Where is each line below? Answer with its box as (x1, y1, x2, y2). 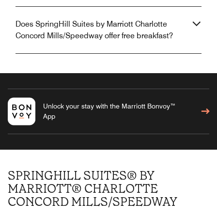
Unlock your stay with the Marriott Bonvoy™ (43, 102, 176, 110)
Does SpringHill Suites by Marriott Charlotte (15, 19, 167, 29)
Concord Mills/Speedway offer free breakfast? (15, 31, 173, 40)
